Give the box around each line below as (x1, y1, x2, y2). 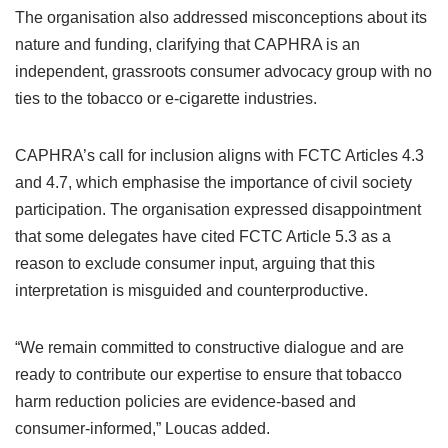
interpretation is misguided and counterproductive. (15, 282, 368, 299)
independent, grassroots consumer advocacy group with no (15, 63, 432, 80)
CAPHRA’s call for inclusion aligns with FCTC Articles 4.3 (15, 147, 424, 164)
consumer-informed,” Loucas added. (15, 420, 270, 437)
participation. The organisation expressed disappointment (15, 201, 421, 218)
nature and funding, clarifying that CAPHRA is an (15, 36, 360, 53)
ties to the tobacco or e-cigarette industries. (15, 90, 317, 107)
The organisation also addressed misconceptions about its (15, 9, 427, 26)
